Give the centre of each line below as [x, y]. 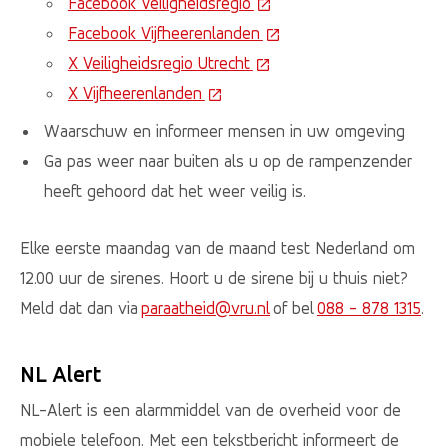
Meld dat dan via [80, 308]
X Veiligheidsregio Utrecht [160, 62]
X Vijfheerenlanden [136, 92]
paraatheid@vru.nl [205, 308]
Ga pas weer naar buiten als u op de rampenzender [227, 161]
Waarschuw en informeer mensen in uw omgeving [224, 131]
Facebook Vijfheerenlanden [165, 32]
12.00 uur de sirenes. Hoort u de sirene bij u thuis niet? [214, 278]
